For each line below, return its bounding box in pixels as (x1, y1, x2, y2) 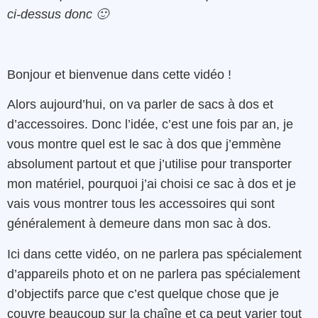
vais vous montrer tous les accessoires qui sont (7, 197, 275, 212)
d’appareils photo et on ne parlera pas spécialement (7, 266, 300, 281)
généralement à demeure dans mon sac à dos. (7, 216, 271, 231)
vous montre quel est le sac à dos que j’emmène (7, 137, 281, 152)
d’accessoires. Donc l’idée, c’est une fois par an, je (7, 117, 293, 132)
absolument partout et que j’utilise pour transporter (7, 157, 292, 172)
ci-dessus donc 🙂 (7, 7, 109, 22)
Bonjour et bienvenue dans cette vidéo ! (7, 67, 231, 82)
